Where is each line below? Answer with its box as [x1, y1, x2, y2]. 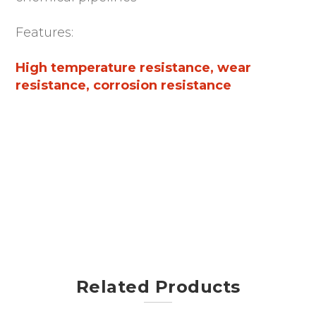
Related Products [75, 276, 241, 297]
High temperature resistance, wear [16, 59, 252, 75]
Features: [16, 24, 74, 40]
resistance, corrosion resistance [16, 77, 232, 93]
